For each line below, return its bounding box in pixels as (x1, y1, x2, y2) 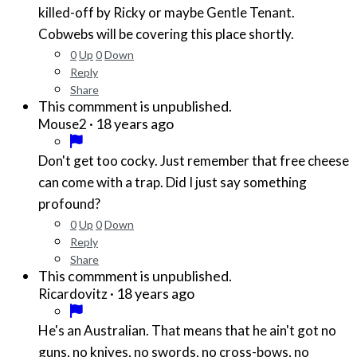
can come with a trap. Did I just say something (38, 173, 307, 190)
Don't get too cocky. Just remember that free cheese (38, 151, 349, 169)
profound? (38, 194, 100, 212)
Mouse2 (38, 115, 87, 132)
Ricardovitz (38, 284, 108, 302)
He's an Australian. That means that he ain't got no (38, 321, 151, 339)
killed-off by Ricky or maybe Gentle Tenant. (38, 3, 295, 21)
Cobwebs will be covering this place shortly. (38, 25, 294, 42)
